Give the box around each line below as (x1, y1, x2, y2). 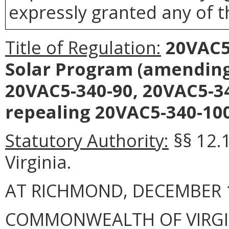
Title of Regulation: (5, 35, 161, 59)
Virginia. (5, 149, 72, 174)
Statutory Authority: (5, 128, 169, 152)
